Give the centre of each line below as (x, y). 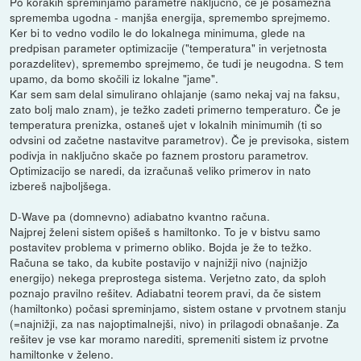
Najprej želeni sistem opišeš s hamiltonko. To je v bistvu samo (166, 232)
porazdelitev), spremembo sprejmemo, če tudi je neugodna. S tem (177, 63)
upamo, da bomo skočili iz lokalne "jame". (114, 79)
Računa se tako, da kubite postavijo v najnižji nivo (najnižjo (159, 262)
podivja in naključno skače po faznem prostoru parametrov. (160, 155)
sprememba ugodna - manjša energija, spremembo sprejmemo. (170, 17)
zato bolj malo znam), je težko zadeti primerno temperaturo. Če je (176, 109)
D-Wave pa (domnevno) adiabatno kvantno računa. (140, 216)
